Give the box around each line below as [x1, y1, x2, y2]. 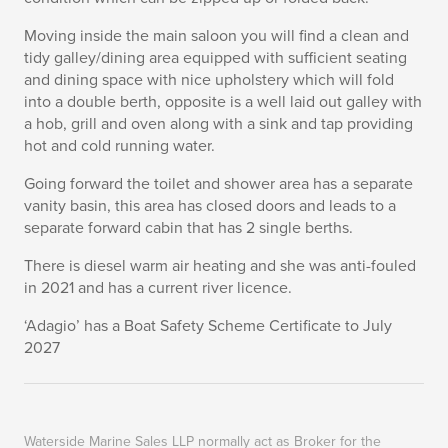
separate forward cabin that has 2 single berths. [24, 218, 353, 238]
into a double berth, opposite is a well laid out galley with [24, 92, 422, 112]
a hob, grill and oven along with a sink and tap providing [24, 114, 413, 134]
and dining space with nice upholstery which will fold [24, 70, 394, 90]
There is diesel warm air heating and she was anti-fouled [24, 256, 416, 276]
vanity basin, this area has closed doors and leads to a [24, 196, 396, 216]
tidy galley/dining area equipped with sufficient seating [24, 48, 407, 68]
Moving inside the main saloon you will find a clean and [24, 26, 409, 46]
